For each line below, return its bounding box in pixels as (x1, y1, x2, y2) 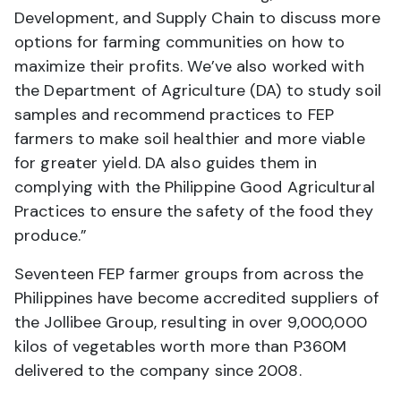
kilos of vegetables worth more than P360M (14, 336, 347, 358)
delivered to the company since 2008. (14, 360, 302, 382)
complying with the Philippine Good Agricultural (14, 176, 375, 199)
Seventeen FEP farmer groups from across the (14, 263, 364, 286)
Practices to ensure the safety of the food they (14, 200, 373, 223)
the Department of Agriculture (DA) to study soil (14, 80, 381, 102)
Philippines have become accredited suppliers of (14, 287, 379, 310)
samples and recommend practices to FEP (14, 104, 334, 126)
